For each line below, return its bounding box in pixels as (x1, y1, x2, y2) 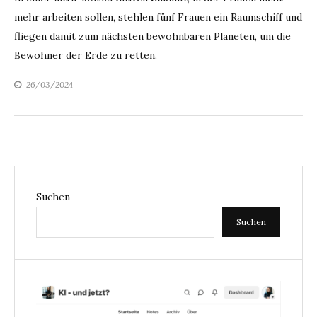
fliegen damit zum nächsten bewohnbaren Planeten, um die (14, 30, 291, 43)
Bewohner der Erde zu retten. (14, 49, 157, 62)
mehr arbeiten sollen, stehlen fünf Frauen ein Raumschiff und (14, 11, 302, 24)
